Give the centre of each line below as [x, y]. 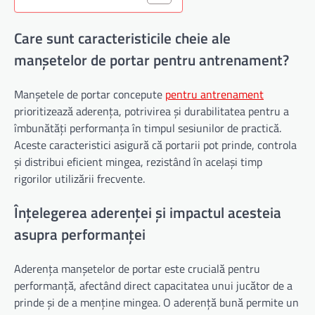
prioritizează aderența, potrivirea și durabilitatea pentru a [152, 111]
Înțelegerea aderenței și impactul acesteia [148, 212]
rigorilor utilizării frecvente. [79, 179]
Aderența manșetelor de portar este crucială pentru [137, 268]
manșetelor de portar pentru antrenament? [152, 60]
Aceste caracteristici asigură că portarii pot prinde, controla [155, 145]
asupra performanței [80, 234]
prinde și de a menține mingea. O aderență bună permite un [156, 302]
